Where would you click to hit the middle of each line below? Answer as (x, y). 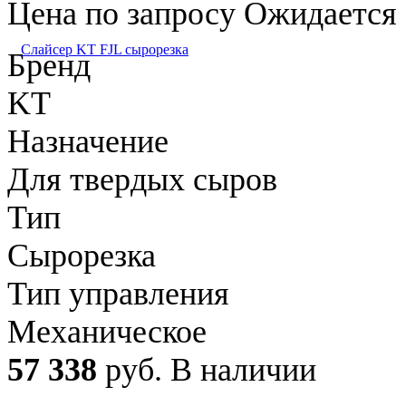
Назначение (88, 141)
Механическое (107, 331)
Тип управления (118, 293)
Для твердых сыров (142, 179)
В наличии (243, 369)
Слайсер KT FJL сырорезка (105, 49)
